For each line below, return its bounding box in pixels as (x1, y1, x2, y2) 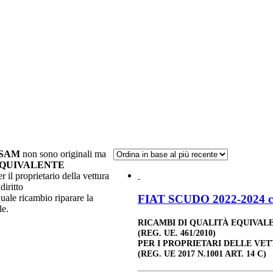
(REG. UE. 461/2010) (138, 227, 216, 238)
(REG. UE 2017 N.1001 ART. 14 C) (138, 248, 266, 258)
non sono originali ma (20, 148, 106, 159)
